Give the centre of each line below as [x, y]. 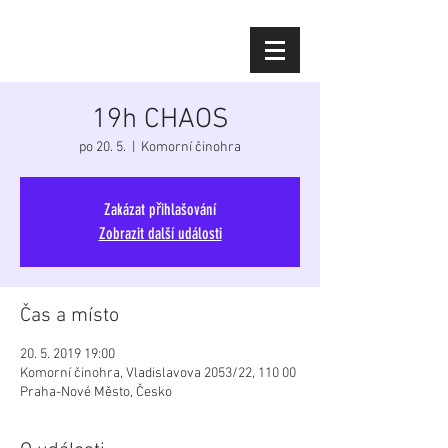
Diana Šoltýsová [121, 49]
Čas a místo [69, 316]
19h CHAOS [160, 120]
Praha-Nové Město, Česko [96, 392]
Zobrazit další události [160, 233]
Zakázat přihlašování [160, 209]
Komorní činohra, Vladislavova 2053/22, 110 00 [158, 373]
